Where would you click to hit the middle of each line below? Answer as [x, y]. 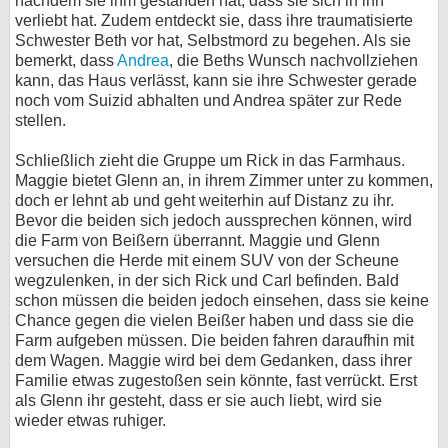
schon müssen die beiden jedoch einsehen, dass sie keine [222, 300]
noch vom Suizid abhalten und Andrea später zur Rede [208, 100]
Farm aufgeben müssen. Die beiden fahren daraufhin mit [214, 340]
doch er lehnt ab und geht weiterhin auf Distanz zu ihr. [204, 200]
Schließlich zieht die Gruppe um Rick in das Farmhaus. [210, 160]
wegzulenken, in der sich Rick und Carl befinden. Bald [207, 280]
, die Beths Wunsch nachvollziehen [293, 60]
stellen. [40, 120]
